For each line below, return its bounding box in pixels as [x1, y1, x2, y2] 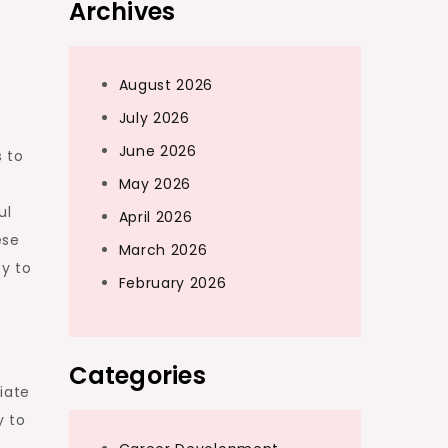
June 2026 [118, 141, 197, 161]
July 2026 [118, 108, 190, 128]
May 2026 [118, 174, 192, 194]
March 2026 [118, 240, 208, 260]
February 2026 [118, 273, 227, 293]
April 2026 [118, 207, 193, 227]
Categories [68, 359, 206, 392]
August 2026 [118, 75, 214, 95]
